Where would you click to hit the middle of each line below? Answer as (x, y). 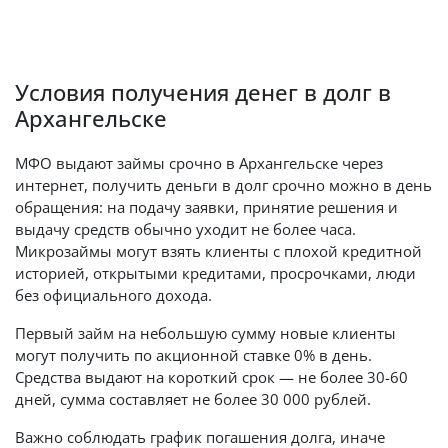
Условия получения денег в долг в (203, 92)
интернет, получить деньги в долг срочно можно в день (223, 185)
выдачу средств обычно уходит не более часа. (185, 229)
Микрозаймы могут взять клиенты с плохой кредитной (218, 251)
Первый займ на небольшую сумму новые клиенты (205, 333)
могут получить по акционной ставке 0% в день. (193, 355)
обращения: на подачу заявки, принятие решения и (206, 207)
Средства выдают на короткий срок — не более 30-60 (211, 377)
